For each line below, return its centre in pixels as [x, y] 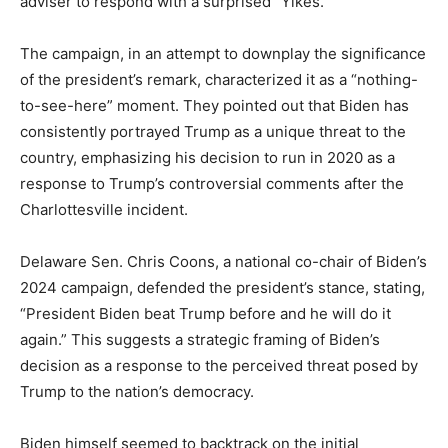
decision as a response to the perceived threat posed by [219, 366]
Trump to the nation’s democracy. [137, 392]
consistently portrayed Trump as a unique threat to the [213, 132]
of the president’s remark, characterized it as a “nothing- [219, 80]
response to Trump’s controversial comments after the [212, 184]
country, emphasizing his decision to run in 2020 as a [207, 158]
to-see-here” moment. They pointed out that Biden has [214, 106]
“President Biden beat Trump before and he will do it [205, 314]
